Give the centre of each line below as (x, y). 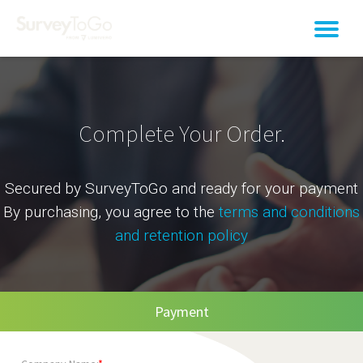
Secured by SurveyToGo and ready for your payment (181, 188)
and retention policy (181, 235)
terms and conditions (289, 211)
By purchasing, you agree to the (111, 211)
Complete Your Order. (181, 133)
